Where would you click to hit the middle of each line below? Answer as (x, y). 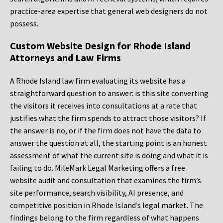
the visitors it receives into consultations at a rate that (104, 106)
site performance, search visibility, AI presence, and (97, 193)
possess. (24, 24)
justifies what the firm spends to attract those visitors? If (108, 118)
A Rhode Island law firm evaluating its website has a (98, 81)
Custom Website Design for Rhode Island (100, 46)
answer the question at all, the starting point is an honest (109, 143)
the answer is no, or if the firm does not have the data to (106, 131)
